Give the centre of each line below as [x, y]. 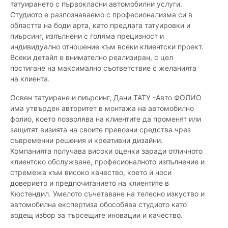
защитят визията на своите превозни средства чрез [101, 130]
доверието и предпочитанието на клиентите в [90, 183]
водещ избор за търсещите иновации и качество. [96, 215]
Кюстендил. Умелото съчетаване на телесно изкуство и [107, 194]
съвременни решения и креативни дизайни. [87, 140]
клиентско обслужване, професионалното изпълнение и [107, 162]
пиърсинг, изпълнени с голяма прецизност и [87, 36]
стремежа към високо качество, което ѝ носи [91, 173]
